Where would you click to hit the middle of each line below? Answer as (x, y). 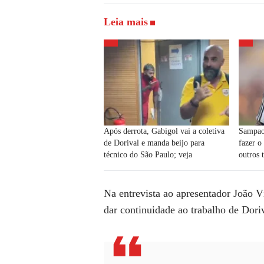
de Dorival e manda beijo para (154, 143)
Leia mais (126, 22)
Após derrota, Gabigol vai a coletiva (164, 131)
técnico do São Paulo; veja (148, 154)
